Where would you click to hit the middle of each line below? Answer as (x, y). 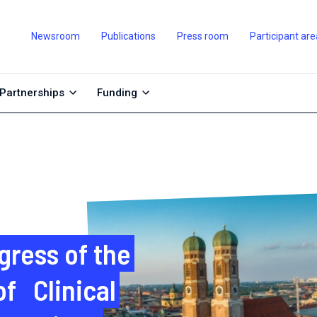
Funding (117, 93)
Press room (202, 36)
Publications (128, 36)
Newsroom (55, 36)
